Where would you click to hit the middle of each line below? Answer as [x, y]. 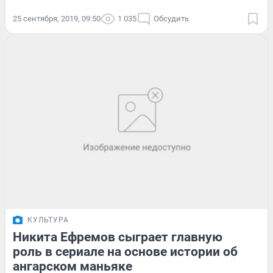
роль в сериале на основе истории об [125, 252]
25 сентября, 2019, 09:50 [57, 18]
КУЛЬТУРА [48, 220]
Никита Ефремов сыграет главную [118, 237]
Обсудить [171, 18]
